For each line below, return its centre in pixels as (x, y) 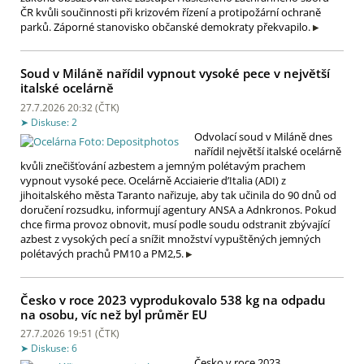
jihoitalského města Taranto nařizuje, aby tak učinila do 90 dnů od (178, 195)
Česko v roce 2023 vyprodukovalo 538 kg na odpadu (173, 299)
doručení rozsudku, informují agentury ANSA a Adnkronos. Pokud (178, 209)
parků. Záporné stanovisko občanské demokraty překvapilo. (165, 27)
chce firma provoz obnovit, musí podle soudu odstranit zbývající (175, 224)
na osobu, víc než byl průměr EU (114, 314)
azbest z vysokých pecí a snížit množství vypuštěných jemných (171, 238)
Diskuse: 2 (54, 122)
